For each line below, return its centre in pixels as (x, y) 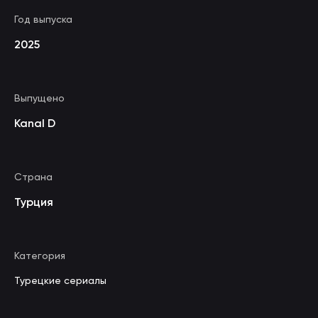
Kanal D (35, 123)
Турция (34, 202)
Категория (40, 256)
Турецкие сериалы (60, 280)
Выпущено (39, 98)
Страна (33, 177)
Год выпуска (43, 19)
